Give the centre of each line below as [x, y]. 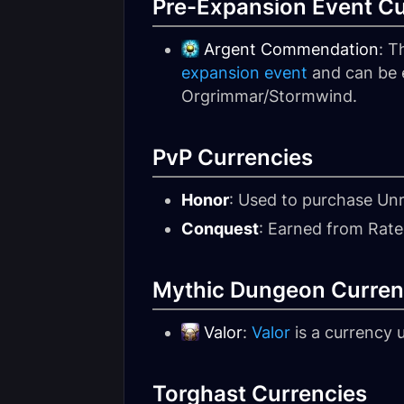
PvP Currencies [233, 157]
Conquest [220, 229]
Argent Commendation [291, 49]
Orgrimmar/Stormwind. [269, 96]
